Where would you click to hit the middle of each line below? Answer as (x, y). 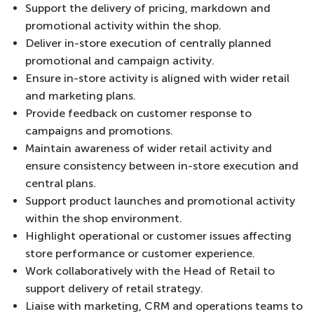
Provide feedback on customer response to (138, 113)
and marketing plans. (81, 96)
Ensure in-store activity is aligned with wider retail (157, 78)
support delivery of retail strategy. (114, 288)
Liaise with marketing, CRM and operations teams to (164, 306)
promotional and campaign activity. (120, 61)
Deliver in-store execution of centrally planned (148, 43)
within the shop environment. (104, 218)
